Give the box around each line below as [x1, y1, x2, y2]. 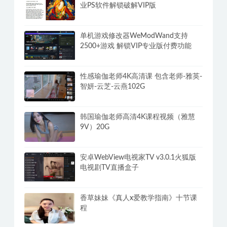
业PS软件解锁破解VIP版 [80, 2, 156, 10]
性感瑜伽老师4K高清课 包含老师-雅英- [80, 73, 202, 81]
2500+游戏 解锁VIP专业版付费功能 [80, 43, 192, 50]
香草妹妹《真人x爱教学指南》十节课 [80, 195, 197, 202]
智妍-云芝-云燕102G [80, 83, 145, 91]
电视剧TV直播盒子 [80, 164, 139, 172]
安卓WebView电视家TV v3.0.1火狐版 [80, 154, 196, 162]
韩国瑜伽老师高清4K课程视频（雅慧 [80, 113, 195, 121]
